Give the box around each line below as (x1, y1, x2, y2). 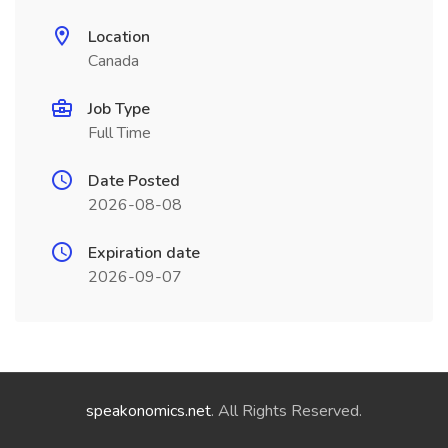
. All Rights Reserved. (211, 400, 362, 422)
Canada (88, 50, 139, 72)
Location (88, 26, 150, 48)
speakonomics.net (86, 400, 211, 422)
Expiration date (88, 242, 200, 264)
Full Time (88, 122, 151, 144)
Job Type (88, 98, 150, 120)
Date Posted (88, 170, 180, 192)
